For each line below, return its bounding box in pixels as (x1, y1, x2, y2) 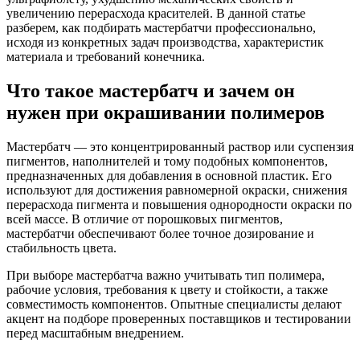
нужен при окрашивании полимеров (6, 101, 325, 123)
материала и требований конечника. (6, 49, 205, 63)
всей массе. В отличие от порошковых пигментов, (6, 211, 283, 226)
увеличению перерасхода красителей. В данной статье (6, 6, 305, 20)
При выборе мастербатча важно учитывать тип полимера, (6, 268, 325, 282)
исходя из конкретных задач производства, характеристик (6, 35, 324, 49)
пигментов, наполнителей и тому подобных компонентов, (6, 153, 328, 168)
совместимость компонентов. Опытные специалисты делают (6, 297, 342, 311)
